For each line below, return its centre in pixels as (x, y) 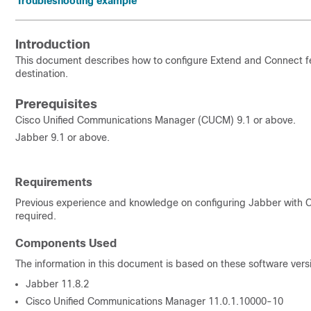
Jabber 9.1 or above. (62, 137)
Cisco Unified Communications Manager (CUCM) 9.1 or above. (155, 120)
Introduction (53, 44)
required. (37, 216)
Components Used (66, 243)
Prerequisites (56, 104)
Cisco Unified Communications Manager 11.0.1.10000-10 (156, 301)
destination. (42, 74)
